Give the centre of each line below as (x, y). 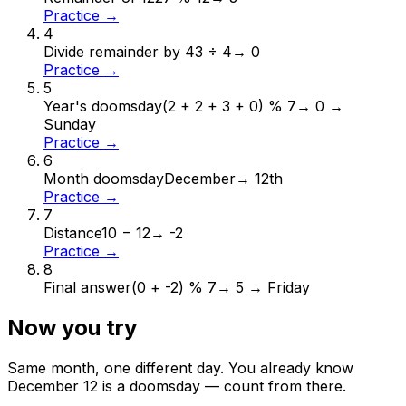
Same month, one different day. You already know (180, 368)
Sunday (70, 125)
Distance (72, 233)
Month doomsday (104, 179)
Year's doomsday (103, 106)
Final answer (87, 288)
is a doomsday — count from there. (222, 387)
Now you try (72, 328)
